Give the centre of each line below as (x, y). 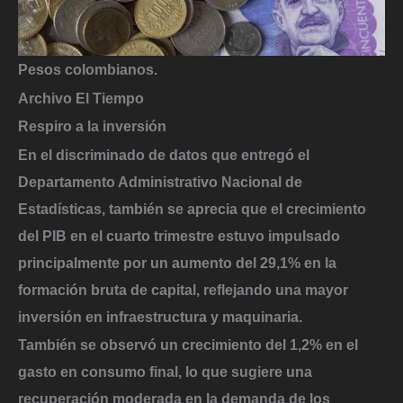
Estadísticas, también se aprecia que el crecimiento (192, 208)
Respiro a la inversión (92, 126)
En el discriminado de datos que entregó (156, 154)
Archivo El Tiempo (81, 98)
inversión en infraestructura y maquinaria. (160, 316)
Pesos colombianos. (88, 69)
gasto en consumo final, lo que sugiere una (165, 372)
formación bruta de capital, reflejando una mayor (183, 289)
